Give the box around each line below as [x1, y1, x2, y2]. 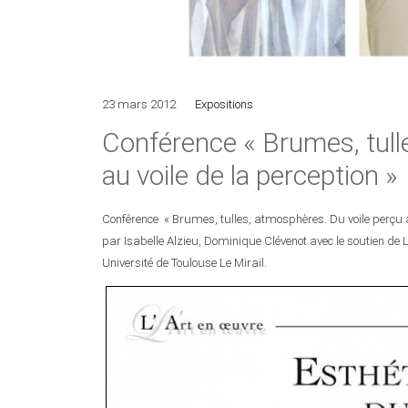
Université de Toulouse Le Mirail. [102, 255, 267, 270]
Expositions [195, 97, 253, 111]
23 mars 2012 [102, 97, 176, 111]
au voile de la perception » [102, 158, 398, 191]
